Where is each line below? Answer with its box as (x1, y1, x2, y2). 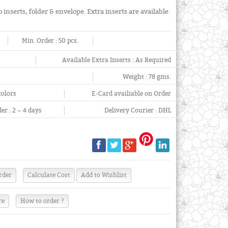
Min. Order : (22, 37, 59, 44)
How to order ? (20, 197, 65, 205)
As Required (135, 56, 171, 64)
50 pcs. (59, 37, 79, 44)
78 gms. (148, 73, 171, 80)
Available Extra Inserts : (62, 56, 135, 64)
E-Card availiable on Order (91, 90, 171, 97)
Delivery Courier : (104, 107, 158, 114)
